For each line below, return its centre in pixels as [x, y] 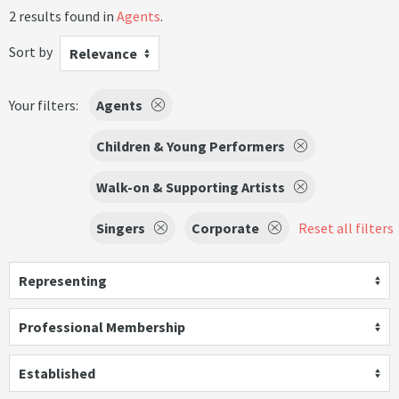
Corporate [225, 228]
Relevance [103, 53]
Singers [121, 228]
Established [57, 373]
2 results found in [63, 16]
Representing [63, 281]
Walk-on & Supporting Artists [191, 187]
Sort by [31, 51]
